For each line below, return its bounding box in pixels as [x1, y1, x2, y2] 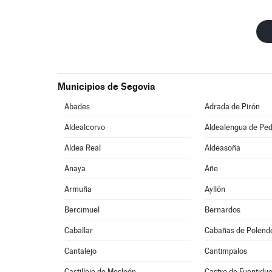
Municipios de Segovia [57, 81, 155, 92]
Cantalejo [64, 246, 97, 256]
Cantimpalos [205, 246, 248, 256]
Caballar [64, 226, 93, 235]
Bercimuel [64, 205, 100, 214]
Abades [64, 102, 90, 111]
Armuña [64, 185, 92, 194]
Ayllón [205, 185, 226, 194]
